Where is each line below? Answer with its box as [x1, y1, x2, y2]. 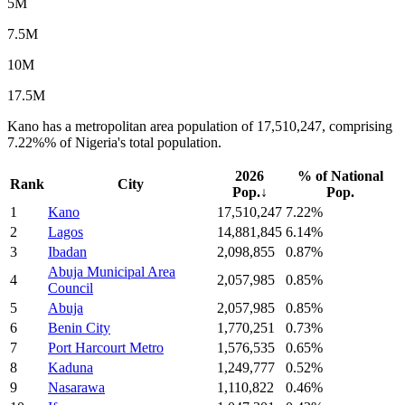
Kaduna [48, 359, 93, 375]
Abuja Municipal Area [48, 263, 175, 279]
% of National [297, 167, 383, 184]
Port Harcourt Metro [48, 339, 164, 355]
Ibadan [48, 243, 87, 259]
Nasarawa [48, 379, 105, 395]
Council [48, 279, 93, 296]
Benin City [48, 319, 110, 335]
